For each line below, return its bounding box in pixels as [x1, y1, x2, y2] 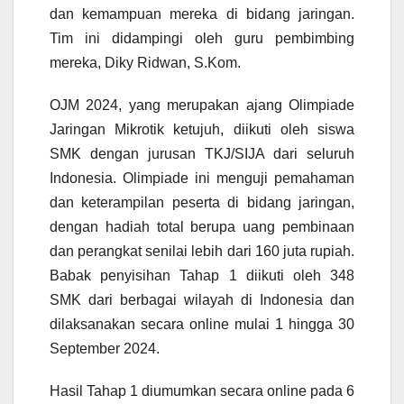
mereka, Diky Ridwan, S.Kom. [50, 55, 241, 71]
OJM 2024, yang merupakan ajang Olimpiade [50, 97, 354, 114]
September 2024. [50, 341, 160, 357]
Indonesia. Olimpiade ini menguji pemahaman [50, 170, 354, 187]
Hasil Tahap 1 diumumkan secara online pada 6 [50, 383, 354, 399]
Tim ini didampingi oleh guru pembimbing [50, 31, 354, 47]
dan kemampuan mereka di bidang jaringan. [50, 6, 354, 23]
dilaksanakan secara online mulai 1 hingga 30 [50, 317, 354, 333]
